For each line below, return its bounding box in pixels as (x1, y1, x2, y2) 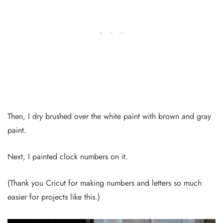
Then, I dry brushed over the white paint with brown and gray (7, 111, 211, 122)
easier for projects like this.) (7, 191, 100, 203)
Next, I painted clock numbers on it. (7, 151, 128, 163)
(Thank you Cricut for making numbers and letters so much (7, 177, 202, 189)
